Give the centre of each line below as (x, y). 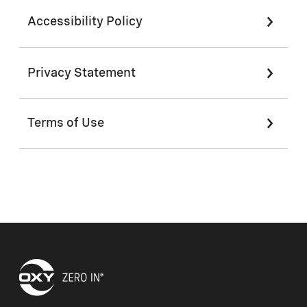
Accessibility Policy (85, 22)
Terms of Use (66, 123)
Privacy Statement (82, 73)
